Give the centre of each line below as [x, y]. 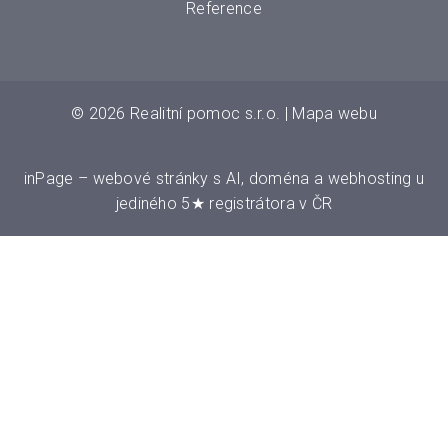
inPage [48, 178]
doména [279, 178]
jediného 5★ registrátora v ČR [224, 203]
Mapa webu [335, 113]
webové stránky [150, 178]
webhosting [369, 178]
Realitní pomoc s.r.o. [205, 113]
